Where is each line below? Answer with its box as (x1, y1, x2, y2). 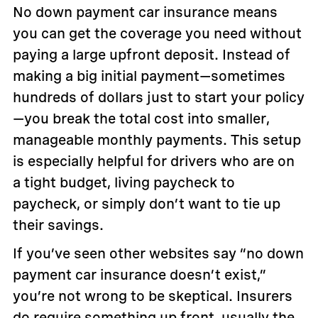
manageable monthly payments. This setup (12, 131, 301, 149)
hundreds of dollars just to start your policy (12, 89, 305, 106)
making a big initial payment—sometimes (12, 67, 285, 85)
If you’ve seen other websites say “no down (12, 245, 304, 263)
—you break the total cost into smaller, (12, 110, 270, 128)
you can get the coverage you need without (12, 25, 302, 43)
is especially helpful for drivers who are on (12, 153, 295, 170)
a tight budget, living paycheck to (12, 174, 235, 192)
